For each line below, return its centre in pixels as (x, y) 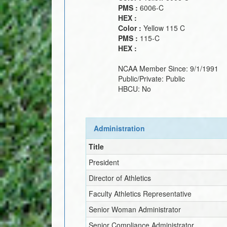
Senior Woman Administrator (135, 209)
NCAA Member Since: (154, 68)
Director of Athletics (120, 178)
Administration (120, 128)
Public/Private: (142, 78)
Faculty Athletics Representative (140, 193)
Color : (131, 28)
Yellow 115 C (164, 28)
